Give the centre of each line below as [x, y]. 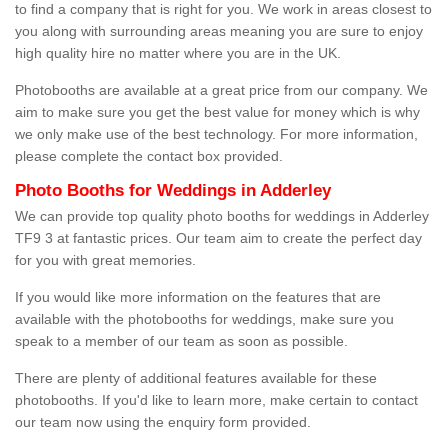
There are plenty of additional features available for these [196, 378]
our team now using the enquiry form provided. [163, 422]
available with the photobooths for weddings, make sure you [204, 319]
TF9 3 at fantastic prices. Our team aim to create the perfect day [218, 238]
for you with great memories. [105, 260]
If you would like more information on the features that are [198, 297]
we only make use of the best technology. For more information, [216, 134]
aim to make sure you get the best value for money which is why [217, 112]
